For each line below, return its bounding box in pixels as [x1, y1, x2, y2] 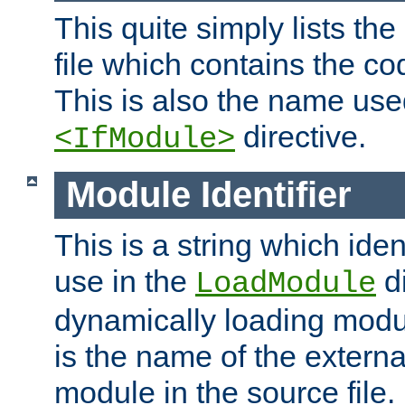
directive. [235, 119, 366, 155]
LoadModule [195, 266, 376, 301]
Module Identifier [65, 174, 352, 215]
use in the [54, 263, 195, 298]
